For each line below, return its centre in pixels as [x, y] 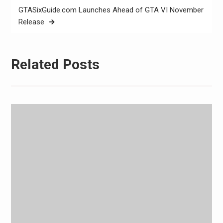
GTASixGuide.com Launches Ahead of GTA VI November [111, 10]
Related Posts [55, 64]
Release [31, 22]
